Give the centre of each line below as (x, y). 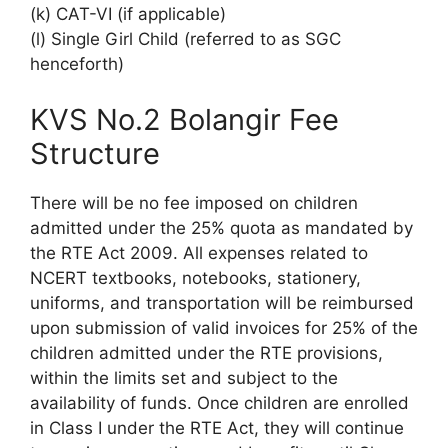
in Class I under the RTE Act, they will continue (217, 427)
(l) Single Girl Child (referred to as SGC (185, 39)
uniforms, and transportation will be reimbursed (222, 302)
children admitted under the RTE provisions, (206, 352)
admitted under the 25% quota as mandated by (221, 227)
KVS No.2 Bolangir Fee (184, 119)
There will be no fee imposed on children (194, 202)
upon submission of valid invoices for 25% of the (224, 327)
